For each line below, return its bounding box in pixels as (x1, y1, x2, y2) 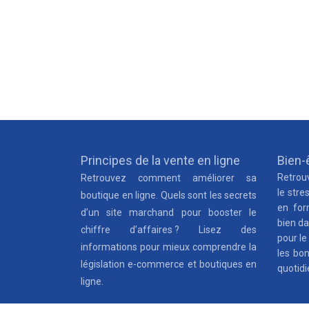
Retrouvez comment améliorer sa (81, 172, 257, 183)
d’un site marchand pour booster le (81, 207, 257, 218)
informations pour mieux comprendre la (81, 241, 257, 252)
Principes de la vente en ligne (81, 153, 240, 168)
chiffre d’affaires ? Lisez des (81, 224, 257, 235)
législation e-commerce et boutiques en (81, 259, 257, 270)
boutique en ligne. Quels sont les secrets (81, 190, 257, 201)
